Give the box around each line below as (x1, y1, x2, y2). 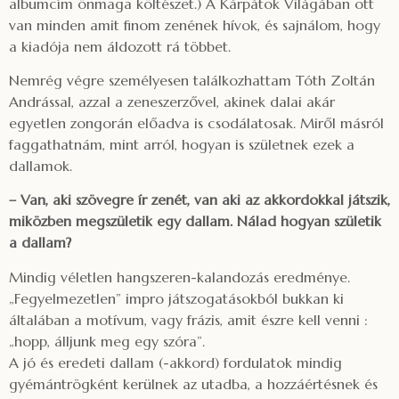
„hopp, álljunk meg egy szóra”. (9, 331, 205, 350)
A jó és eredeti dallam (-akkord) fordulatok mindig (9, 353, 342, 371)
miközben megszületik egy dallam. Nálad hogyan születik (9, 212, 381, 231)
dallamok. (9, 156, 72, 175)
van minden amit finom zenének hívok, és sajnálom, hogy (9, 15, 380, 34)
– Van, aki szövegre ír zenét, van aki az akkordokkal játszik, (9, 191, 390, 209)
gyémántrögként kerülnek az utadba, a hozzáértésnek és (9, 374, 378, 393)
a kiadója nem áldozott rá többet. (9, 37, 231, 55)
